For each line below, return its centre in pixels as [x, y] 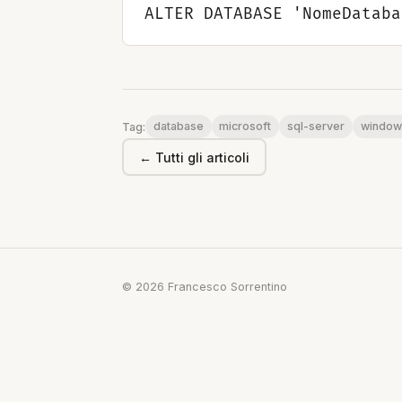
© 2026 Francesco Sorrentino [205, 287]
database [178, 127]
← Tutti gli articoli [195, 157]
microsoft [245, 127]
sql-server [315, 127]
